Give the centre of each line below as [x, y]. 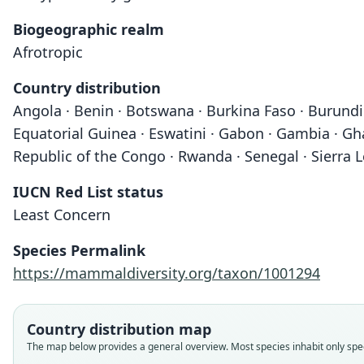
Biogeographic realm [89, 29]
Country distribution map [119, 329]
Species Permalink [79, 250]
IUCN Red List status [88, 192]
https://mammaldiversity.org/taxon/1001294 [167, 273]
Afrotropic [48, 52]
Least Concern [62, 214]
